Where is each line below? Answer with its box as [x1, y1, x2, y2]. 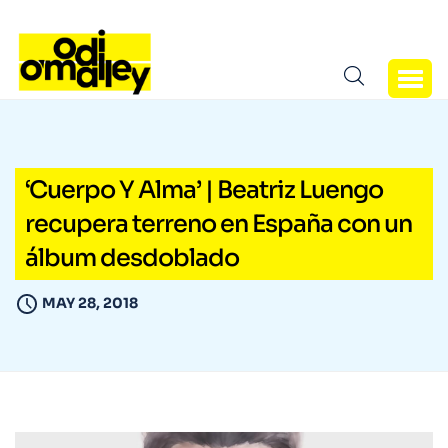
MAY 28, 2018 [42, 294, 138, 313]
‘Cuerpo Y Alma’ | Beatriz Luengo [25, 175, 383, 206]
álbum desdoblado [25, 243, 239, 274]
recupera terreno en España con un [25, 209, 412, 240]
